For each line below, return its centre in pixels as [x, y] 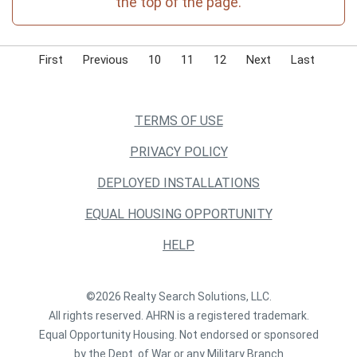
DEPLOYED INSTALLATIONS [178, 183]
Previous [105, 60]
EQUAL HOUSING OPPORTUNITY [178, 214]
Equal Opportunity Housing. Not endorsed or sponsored [178, 335]
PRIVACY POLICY [178, 152]
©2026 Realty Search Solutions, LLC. [178, 296]
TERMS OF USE [178, 121]
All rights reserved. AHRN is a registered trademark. [178, 316]
